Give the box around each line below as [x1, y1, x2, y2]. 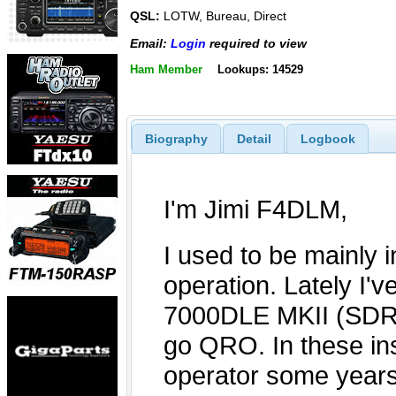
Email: [130, 35, 171, 50]
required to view [206, 35, 307, 50]
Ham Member [130, 63, 202, 76]
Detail [236, 131, 271, 146]
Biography [144, 131, 208, 146]
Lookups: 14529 [217, 63, 303, 76]
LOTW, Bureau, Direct [160, 9, 286, 24]
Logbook [300, 131, 355, 146]
